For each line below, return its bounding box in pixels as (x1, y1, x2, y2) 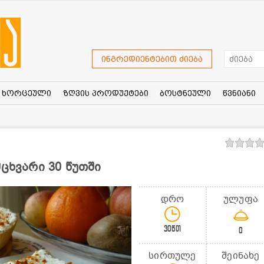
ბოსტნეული (160, 88, 212, 98)
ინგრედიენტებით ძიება (101, 54, 203, 64)
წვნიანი (222, 88, 256, 98)
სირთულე (148, 249, 196, 262)
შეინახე (222, 249, 260, 262)
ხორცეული (1, 88, 51, 98)
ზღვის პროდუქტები (62, 88, 148, 98)
